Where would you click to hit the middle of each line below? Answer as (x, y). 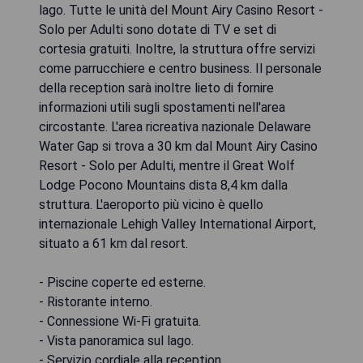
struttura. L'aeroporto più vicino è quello (151, 205)
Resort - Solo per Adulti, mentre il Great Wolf (167, 166)
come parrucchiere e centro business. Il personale (180, 69)
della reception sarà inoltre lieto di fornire (156, 88)
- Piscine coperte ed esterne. (122, 283)
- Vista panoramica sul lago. (116, 341)
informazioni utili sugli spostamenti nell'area (162, 108)
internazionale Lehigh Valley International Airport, (177, 224)
